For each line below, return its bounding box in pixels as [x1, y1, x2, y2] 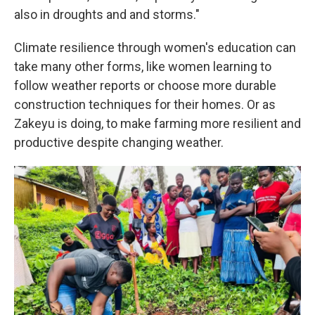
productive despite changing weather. [14, 135, 224, 150]
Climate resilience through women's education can [14, 40, 296, 55]
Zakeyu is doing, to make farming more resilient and [14, 116, 301, 131]
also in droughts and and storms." [14, 7, 200, 22]
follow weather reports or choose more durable [14, 78, 276, 93]
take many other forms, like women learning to [14, 59, 271, 74]
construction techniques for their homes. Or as [14, 97, 276, 112]
